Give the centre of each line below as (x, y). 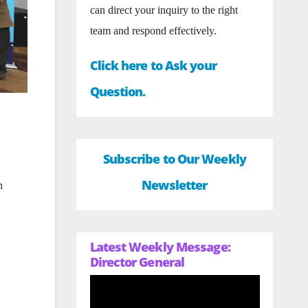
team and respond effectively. (153, 31)
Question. (118, 91)
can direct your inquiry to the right (164, 10)
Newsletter (175, 185)
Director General (137, 262)
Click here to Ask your (153, 65)
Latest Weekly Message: (160, 247)
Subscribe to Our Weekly (174, 159)
